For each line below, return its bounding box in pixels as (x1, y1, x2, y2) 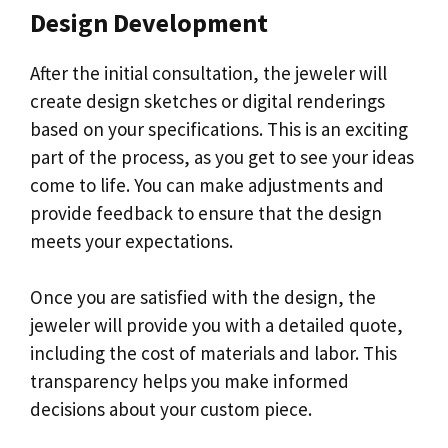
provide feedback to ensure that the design (30, 200, 382, 225)
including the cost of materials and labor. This (30, 341, 397, 365)
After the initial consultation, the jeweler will (30, 60, 387, 85)
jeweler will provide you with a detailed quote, (30, 313, 403, 337)
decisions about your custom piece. (30, 397, 312, 421)
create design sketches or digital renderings (30, 88, 385, 113)
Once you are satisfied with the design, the (30, 285, 376, 309)
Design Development (30, 5, 268, 39)
